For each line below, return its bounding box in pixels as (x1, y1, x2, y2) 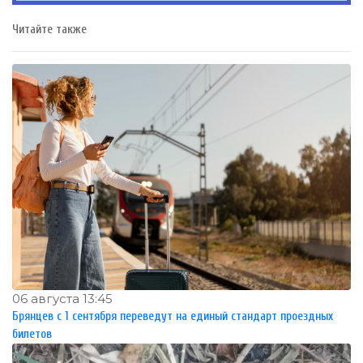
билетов (12, 327, 52, 341)
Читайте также (12, 23, 87, 36)
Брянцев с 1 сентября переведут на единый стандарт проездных (12, 309, 333, 323)
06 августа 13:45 (12, 290, 113, 306)
